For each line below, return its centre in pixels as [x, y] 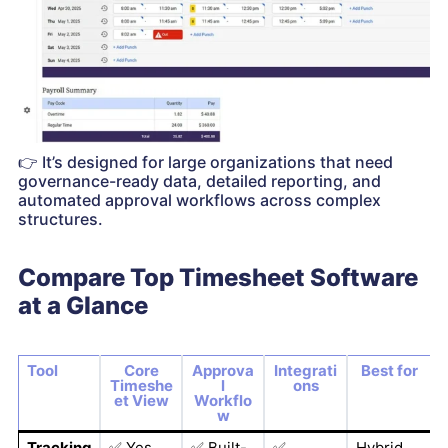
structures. [60, 219]
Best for [389, 371]
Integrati [305, 371]
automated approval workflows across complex [199, 200]
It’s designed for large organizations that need [215, 162]
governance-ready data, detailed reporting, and [199, 181]
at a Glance [83, 306]
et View [141, 401]
